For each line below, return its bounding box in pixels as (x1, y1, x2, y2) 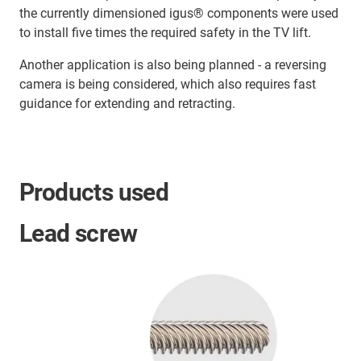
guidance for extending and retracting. (19, 95, 235, 111)
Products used (19, 177, 169, 206)
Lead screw (19, 218, 137, 247)
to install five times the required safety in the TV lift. (19, 24, 311, 40)
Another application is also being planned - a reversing (19, 56, 326, 73)
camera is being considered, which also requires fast (19, 76, 316, 92)
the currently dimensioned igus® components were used (19, 5, 338, 21)
